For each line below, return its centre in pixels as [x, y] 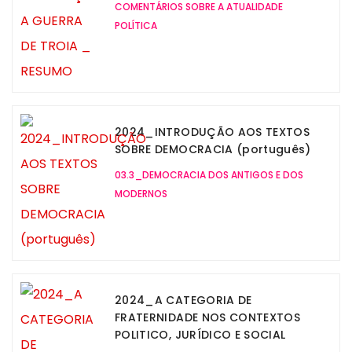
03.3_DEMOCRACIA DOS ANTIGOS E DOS [209, 175]
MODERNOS [141, 194]
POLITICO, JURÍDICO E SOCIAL [200, 335]
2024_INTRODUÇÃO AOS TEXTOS [213, 132]
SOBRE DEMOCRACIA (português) [213, 150]
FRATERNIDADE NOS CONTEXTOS [208, 318]
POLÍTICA [136, 26]
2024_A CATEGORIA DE [183, 301]
